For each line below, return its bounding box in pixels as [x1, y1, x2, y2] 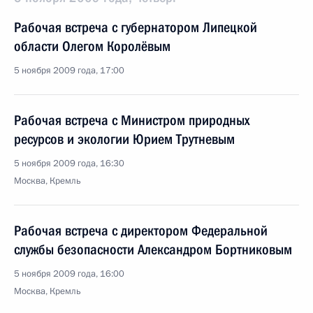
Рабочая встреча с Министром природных [14, 112, 249, 129]
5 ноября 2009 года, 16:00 [14, 268, 124, 280]
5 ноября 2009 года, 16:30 [14, 157, 124, 170]
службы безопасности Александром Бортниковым [14, 241, 292, 258]
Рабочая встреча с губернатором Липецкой [14, 19, 257, 36]
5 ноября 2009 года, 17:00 [14, 64, 124, 77]
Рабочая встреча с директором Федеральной [14, 222, 268, 239]
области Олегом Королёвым [14, 38, 170, 54]
